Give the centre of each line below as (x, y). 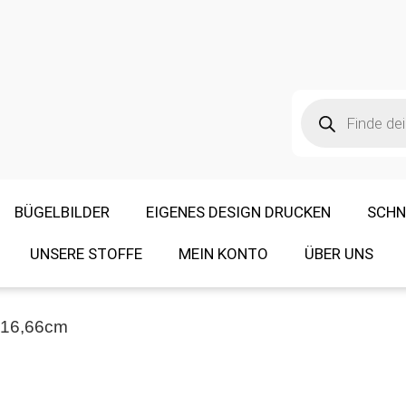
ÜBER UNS (339, 254)
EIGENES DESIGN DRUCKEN (238, 213)
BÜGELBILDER (62, 213)
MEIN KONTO (223, 254)
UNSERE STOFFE (86, 254)
